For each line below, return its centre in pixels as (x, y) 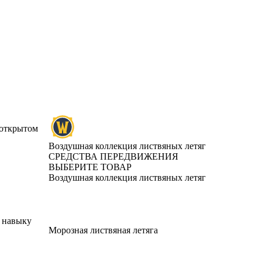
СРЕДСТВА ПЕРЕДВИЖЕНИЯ (113, 156)
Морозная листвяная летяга (103, 230)
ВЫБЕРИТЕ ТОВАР (90, 167)
